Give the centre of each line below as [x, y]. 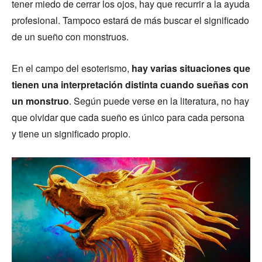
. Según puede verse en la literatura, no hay [159, 101]
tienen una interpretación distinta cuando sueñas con [130, 84]
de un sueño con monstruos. [70, 36]
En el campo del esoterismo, [72, 68]
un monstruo [40, 101]
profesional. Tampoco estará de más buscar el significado [130, 20]
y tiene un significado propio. [71, 133]
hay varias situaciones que [191, 68]
